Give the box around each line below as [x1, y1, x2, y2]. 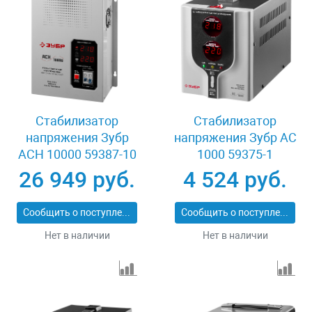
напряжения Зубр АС [173, 130, 297, 146]
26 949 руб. [19, 166, 135, 194]
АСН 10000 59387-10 [17, 147, 136, 162]
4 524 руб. [183, 166, 287, 194]
